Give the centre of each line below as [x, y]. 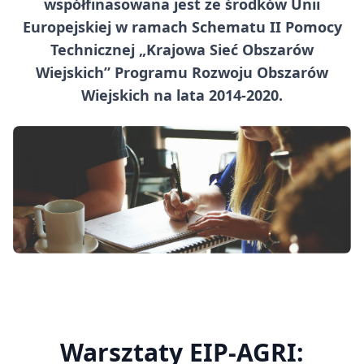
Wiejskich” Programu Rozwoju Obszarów [182, 73]
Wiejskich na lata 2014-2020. [182, 95]
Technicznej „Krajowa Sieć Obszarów [182, 50]
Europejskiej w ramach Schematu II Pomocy [182, 27]
